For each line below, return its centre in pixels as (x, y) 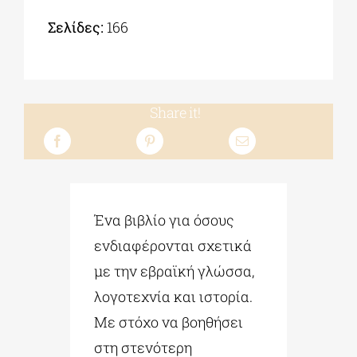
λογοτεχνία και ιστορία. (174, 297)
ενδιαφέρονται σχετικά (173, 246)
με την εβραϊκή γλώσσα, (175, 271)
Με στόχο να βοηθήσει (169, 322)
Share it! (175, 113)
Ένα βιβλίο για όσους (165, 220)
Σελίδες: (75, 27)
